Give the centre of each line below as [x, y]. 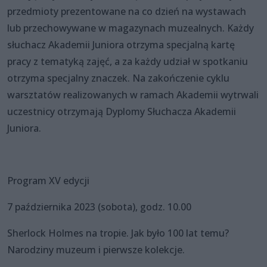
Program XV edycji [48, 180]
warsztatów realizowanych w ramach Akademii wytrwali [133, 94]
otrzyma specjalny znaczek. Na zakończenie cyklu [118, 78]
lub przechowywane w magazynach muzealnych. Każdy [131, 28]
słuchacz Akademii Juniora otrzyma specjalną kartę [121, 44]
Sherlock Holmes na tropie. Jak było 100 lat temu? [118, 233]
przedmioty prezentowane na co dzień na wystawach [127, 11]
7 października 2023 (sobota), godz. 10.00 [99, 207]
